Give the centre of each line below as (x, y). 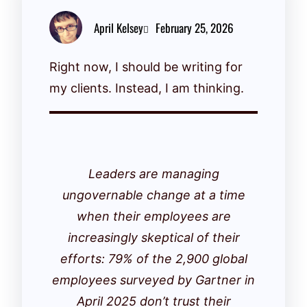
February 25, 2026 (195, 27)
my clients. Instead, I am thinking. (147, 88)
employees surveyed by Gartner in (153, 280)
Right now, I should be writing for (146, 67)
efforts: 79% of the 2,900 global (153, 259)
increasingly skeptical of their (153, 237)
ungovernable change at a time (153, 195)
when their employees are (153, 216)
